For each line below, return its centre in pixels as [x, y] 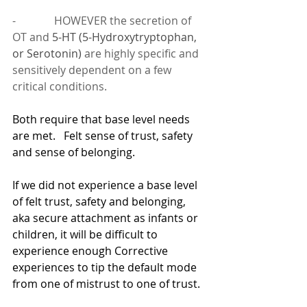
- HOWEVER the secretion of [103, 21]
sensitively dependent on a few [93, 70]
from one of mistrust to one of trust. [106, 284]
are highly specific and [143, 54]
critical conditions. [60, 87]
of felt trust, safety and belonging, [100, 202]
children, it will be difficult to [86, 235]
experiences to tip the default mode [106, 268]
